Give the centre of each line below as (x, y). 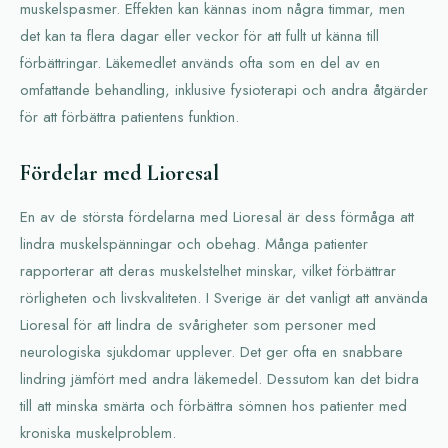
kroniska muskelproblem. (98, 433)
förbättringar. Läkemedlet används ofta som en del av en (200, 63)
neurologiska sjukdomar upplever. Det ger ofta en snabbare (211, 352)
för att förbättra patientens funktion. (129, 117)
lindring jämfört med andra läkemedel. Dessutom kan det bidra (219, 379)
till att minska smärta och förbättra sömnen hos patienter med (213, 406)
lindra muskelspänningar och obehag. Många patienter (194, 244)
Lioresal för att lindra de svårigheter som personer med (198, 325)
